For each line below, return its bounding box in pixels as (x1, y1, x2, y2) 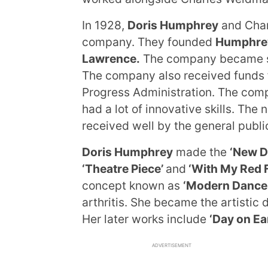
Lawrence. (82, 51, 140, 66)
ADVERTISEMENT (152, 242, 191, 248)
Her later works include (82, 212, 209, 226)
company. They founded (82, 35, 215, 49)
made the (173, 145, 230, 159)
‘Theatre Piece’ (82, 162, 166, 176)
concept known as (82, 178, 183, 193)
